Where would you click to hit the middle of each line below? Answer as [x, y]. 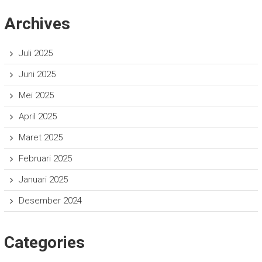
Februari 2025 [45, 158]
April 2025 [37, 116]
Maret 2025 [40, 137]
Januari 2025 [43, 179]
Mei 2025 [36, 95]
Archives [37, 23]
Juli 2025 [35, 53]
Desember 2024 [50, 200]
